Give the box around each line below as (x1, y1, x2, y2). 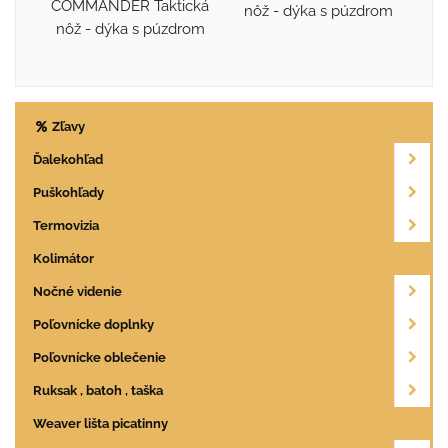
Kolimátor (33, 250, 94, 266)
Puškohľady (33, 184, 104, 200)
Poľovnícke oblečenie (33, 349, 166, 365)
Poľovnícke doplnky (33, 316, 154, 332)
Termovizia (33, 217, 99, 233)
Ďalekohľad (33, 151, 103, 167)
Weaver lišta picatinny (33, 415, 168, 431)
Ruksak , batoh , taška (33, 382, 163, 398)
